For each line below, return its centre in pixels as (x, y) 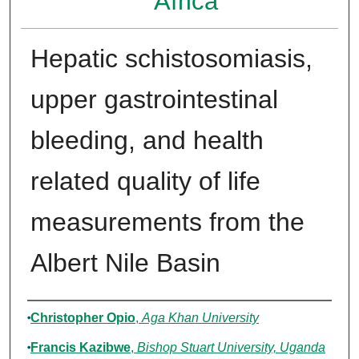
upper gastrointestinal (154, 100)
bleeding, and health (147, 141)
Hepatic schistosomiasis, (171, 59)
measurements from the (167, 222)
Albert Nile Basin (125, 263)
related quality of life (145, 182)
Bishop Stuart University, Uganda (231, 348)
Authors (60, 317)
